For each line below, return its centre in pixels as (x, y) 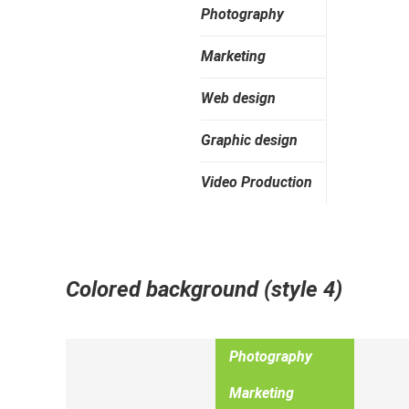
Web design (238, 98)
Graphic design (249, 140)
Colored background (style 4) (204, 289)
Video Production (257, 182)
